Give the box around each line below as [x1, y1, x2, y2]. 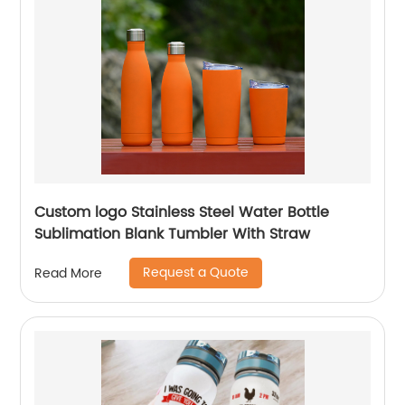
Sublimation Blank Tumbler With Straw [34, 222, 311, 246]
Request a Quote [143, 262, 250, 283]
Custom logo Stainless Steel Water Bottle [34, 201, 330, 224]
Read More [34, 262, 103, 284]
